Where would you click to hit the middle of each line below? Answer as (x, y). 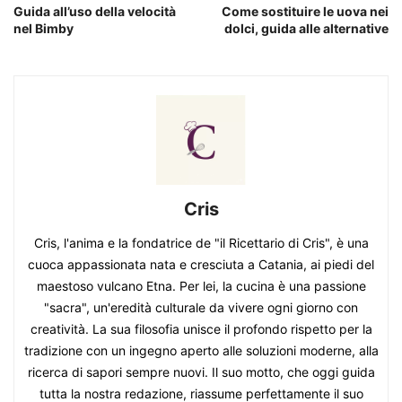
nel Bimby (44, 29)
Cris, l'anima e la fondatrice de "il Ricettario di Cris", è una (201, 243)
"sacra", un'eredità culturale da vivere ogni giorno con (201, 308)
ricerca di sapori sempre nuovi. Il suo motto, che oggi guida (201, 372)
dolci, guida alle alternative (306, 29)
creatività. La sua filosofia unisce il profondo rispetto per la (201, 329)
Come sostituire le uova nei (305, 12)
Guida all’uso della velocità (95, 12)
